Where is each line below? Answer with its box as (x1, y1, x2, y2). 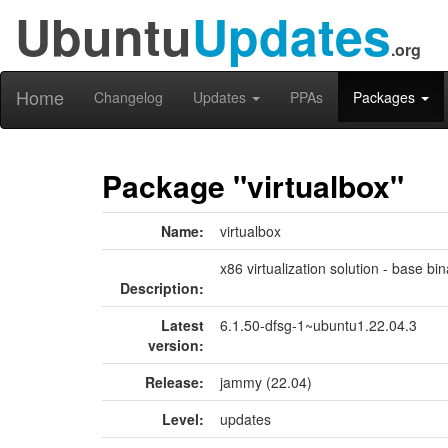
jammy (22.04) (220, 372, 312, 392)
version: (148, 335, 204, 355)
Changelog (94, 87, 163, 107)
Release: (145, 372, 204, 392)
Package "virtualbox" (102, 164, 404, 207)
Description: (120, 278, 204, 298)
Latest (161, 315, 204, 335)
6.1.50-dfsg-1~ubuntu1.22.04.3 (220, 315, 417, 335)
